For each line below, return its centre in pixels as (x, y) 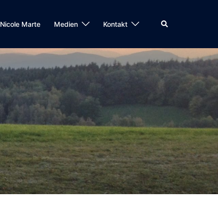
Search (171, 23)
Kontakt (115, 24)
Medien (66, 24)
